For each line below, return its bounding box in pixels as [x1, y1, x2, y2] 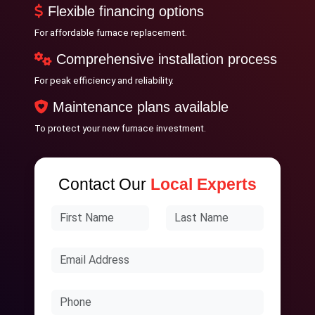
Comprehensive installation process [52, 51, 278, 67]
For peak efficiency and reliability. [34, 75, 174, 86]
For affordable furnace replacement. [34, 27, 188, 38]
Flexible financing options [44, 4, 205, 19]
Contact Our [58, 175, 150, 193]
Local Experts [150, 175, 257, 193]
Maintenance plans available [49, 99, 229, 115]
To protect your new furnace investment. [34, 122, 207, 134]
